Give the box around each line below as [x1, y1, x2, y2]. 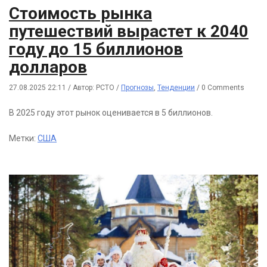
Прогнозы [121, 83, 154, 92]
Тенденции [157, 83, 195, 92]
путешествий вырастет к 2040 [9, 21, 249, 41]
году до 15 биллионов [9, 39, 183, 59]
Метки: [9, 133, 38, 143]
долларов [9, 57, 87, 77]
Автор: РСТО [73, 83, 116, 92]
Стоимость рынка [9, 3, 152, 23]
